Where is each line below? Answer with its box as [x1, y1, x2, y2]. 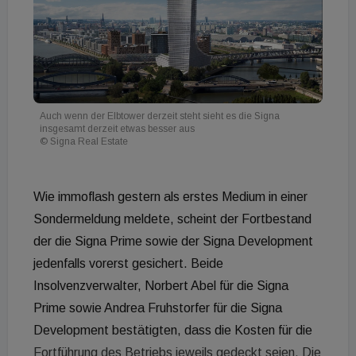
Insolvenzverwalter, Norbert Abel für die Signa [33, 278, 288, 292]
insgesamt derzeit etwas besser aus [40, 122, 195, 134]
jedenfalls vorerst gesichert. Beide [33, 256, 223, 270]
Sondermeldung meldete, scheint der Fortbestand [33, 211, 311, 226]
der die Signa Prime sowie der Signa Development [33, 234, 313, 248]
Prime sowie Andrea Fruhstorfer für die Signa [33, 300, 282, 315]
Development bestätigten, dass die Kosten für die [33, 323, 312, 337]
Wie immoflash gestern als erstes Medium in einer [33, 189, 308, 203]
